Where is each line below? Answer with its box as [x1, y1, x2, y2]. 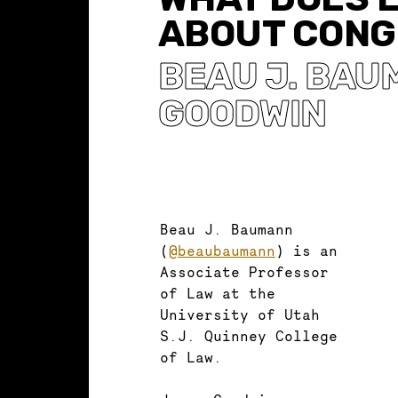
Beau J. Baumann [160, 219, 293, 238]
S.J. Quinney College [160, 326, 338, 345]
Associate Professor [160, 262, 329, 281]
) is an [275, 241, 338, 259]
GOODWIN [158, 91, 326, 136]
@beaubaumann [169, 241, 275, 259]
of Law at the [160, 283, 275, 302]
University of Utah [160, 305, 320, 323]
